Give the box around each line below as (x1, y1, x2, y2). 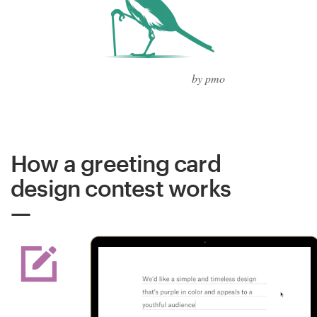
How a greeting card (11, 149, 221, 176)
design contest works (11, 174, 231, 201)
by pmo (191, 70, 225, 86)
